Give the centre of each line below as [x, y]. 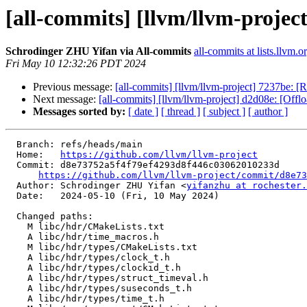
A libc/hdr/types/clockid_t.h [16, 268]
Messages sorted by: [79, 112]
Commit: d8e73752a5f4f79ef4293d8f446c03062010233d [11, 165]
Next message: [66, 99]
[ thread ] [181, 112]
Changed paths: [11, 217]
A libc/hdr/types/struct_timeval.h [16, 278]
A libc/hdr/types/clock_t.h [16, 258]
